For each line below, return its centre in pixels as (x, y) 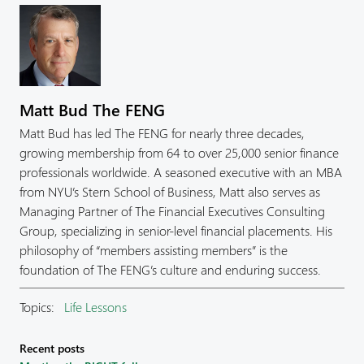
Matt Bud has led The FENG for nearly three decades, (162, 132)
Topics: (40, 306)
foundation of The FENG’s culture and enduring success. (170, 269)
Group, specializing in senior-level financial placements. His (176, 230)
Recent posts (52, 348)
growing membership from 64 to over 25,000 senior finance (179, 152)
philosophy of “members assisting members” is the (154, 249)
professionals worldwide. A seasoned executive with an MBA (181, 171)
